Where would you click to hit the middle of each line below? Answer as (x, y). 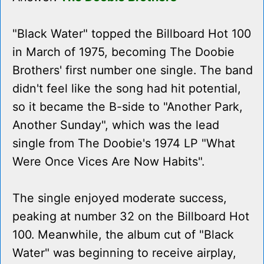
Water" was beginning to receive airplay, (124, 253)
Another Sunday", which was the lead (116, 125)
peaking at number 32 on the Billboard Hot (131, 217)
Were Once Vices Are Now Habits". (108, 162)
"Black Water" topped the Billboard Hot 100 (132, 34)
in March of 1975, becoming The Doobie (123, 52)
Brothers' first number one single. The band (133, 70)
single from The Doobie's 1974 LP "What (124, 143)
